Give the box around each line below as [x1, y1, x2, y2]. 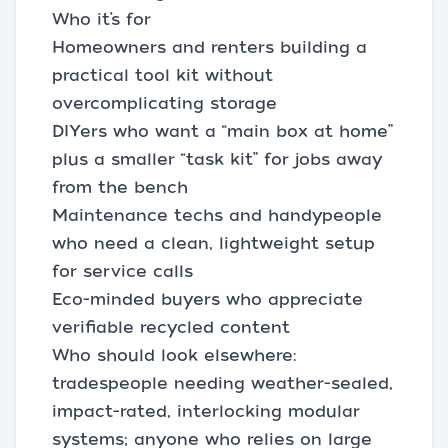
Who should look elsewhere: [52, 346, 296, 365]
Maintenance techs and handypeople [52, 206, 382, 225]
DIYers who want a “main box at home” [52, 122, 393, 141]
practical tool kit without [52, 66, 273, 85]
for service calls [52, 262, 193, 281]
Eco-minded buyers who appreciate [52, 290, 363, 309]
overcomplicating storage [52, 94, 277, 113]
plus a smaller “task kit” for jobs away [52, 150, 382, 169]
